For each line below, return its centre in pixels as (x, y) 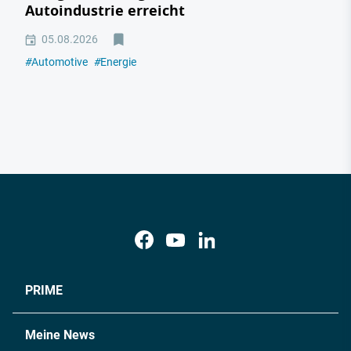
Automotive (60, 62)
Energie (118, 62)
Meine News (60, 335)
